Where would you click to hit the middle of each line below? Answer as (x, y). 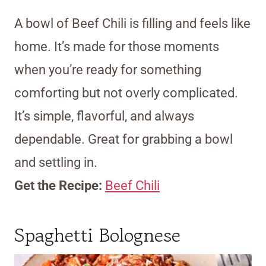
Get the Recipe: (60, 186)
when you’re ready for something (108, 70)
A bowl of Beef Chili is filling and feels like (132, 24)
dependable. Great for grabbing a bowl (123, 140)
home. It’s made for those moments (117, 47)
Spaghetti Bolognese (97, 235)
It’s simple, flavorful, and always (104, 116)
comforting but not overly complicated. (126, 93)
